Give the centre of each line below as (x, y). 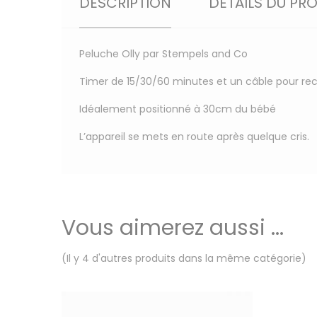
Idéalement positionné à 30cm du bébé (178, 109)
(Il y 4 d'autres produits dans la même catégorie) (184, 258)
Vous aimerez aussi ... (173, 228)
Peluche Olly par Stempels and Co (163, 54)
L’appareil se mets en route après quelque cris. (194, 137)
